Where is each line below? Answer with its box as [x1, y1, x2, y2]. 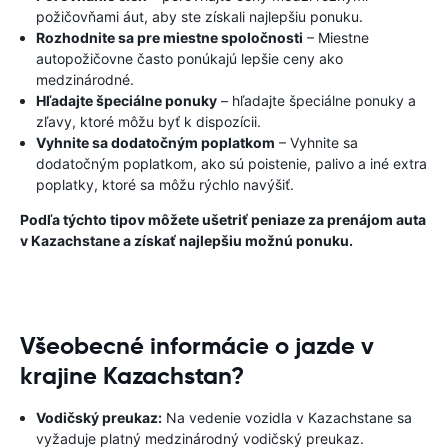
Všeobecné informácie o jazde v [20, 331, 374, 361]
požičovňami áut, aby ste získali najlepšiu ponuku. [36, 8, 363, 25]
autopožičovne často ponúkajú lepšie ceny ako [36, 50, 343, 67]
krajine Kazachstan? [20, 361, 244, 391]
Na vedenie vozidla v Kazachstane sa [162, 409, 412, 426]
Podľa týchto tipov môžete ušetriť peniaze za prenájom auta [20, 211, 426, 228]
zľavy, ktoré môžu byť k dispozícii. [36, 113, 261, 130]
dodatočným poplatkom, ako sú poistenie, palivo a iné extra [36, 155, 427, 172]
